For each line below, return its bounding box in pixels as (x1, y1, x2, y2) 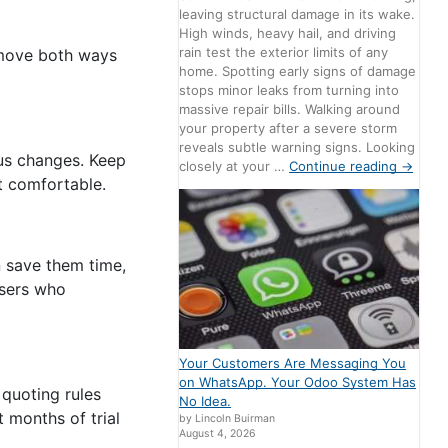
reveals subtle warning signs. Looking (179, 138, 416, 155)
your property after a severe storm (179, 119, 398, 136)
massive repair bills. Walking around (179, 100, 401, 117)
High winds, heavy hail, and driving (179, 24, 397, 41)
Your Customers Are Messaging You (179, 354, 407, 371)
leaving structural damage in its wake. (179, 5, 416, 22)
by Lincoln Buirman (179, 411, 276, 425)
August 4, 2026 (179, 426, 257, 440)
